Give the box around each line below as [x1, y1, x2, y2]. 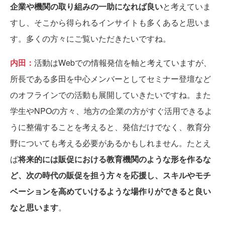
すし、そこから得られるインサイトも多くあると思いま [10, 16, 211, 28]
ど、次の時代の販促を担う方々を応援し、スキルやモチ [10, 169, 211, 181]
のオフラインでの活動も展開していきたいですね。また [10, 88, 211, 100]
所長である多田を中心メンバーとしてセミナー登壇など [10, 72, 211, 84]
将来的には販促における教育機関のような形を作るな [18, 153, 211, 165]
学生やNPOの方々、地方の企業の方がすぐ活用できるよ [10, 104, 212, 117]
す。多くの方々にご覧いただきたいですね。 [10, 32, 171, 44]
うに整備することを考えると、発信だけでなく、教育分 [10, 121, 211, 133]
